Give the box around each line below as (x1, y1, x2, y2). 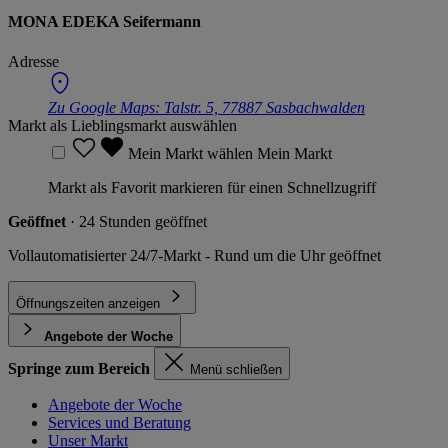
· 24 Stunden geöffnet (70, 212, 207, 230)
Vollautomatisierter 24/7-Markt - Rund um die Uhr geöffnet (8, 246, 381, 264)
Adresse (8, 52, 59, 70)
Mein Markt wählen (128, 144, 257, 162)
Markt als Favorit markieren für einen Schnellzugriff (48, 178, 376, 196)
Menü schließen (190, 361, 282, 377)
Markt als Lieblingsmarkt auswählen (8, 116, 237, 134)
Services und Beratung (48, 413, 191, 431)
